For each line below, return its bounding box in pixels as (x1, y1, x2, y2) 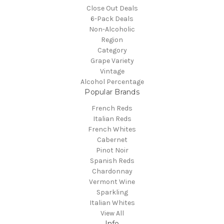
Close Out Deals (86, 4, 138, 13)
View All (100, 209, 124, 218)
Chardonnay (91, 167, 132, 176)
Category (97, 46, 127, 55)
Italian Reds (92, 114, 131, 123)
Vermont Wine (89, 177, 135, 186)
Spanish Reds (89, 156, 134, 165)
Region (101, 35, 123, 44)
